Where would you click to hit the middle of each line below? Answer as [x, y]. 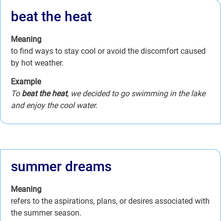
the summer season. [46, 213]
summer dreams [61, 167]
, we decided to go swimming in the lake [136, 93]
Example [26, 81]
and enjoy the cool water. [54, 105]
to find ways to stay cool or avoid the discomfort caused [108, 51]
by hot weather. [37, 63]
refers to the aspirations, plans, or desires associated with [110, 201]
